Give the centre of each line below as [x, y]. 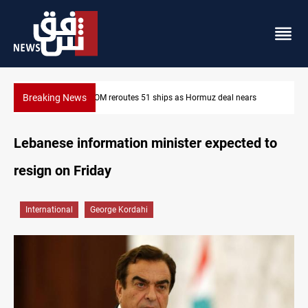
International [49, 210]
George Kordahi [119, 210]
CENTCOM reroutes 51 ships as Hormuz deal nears [162, 98]
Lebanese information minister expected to [145, 143]
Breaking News [55, 98]
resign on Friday [63, 171]
